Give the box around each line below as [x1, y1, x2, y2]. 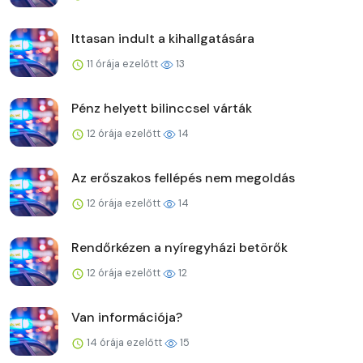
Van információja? [71, 308, 182, 326]
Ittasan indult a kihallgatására [71, 29, 254, 47]
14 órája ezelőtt [84, 335, 164, 349]
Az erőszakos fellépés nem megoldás [71, 169, 295, 186]
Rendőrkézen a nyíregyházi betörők [71, 238, 288, 256]
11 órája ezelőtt [84, 56, 160, 70]
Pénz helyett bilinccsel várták [71, 99, 252, 117]
